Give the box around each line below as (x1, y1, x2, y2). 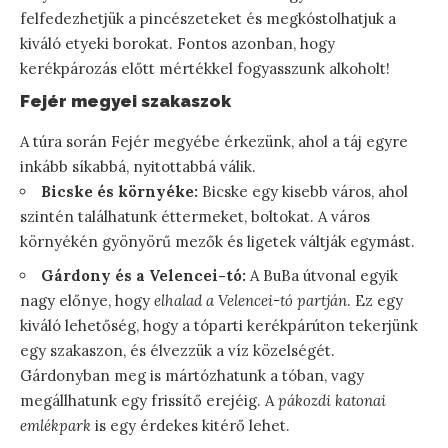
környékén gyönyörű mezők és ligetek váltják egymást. (20, 232, 415, 252)
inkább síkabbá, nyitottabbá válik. (20, 157, 256, 177)
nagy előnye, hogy (20, 291, 154, 311)
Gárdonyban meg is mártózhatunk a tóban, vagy (20, 366, 364, 386)
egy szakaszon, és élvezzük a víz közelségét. (20, 341, 335, 361)
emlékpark (20, 416, 91, 436)
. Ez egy (347, 291, 403, 311)
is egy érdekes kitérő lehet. (91, 416, 290, 436)
